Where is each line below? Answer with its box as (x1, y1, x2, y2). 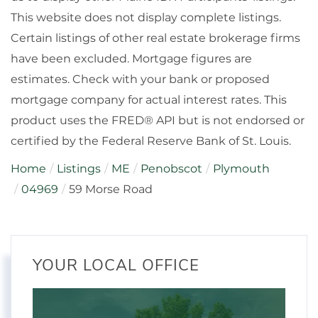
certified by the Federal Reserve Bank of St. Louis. (11, 133, 291, 148)
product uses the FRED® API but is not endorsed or (11, 113, 305, 127)
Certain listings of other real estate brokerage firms (11, 31, 300, 45)
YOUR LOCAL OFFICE (33, 254, 199, 276)
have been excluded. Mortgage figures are (11, 51, 252, 65)
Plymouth (213, 161, 270, 175)
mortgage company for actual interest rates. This (11, 92, 287, 106)
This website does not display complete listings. (11, 10, 281, 24)
